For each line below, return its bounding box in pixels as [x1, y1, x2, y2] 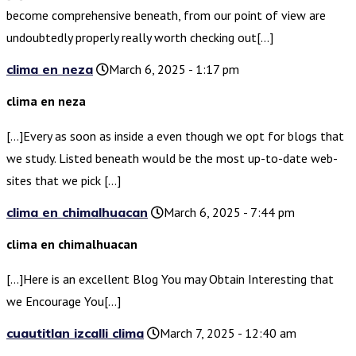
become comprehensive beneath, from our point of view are [6, 7, 326, 24]
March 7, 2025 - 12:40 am [160, 325, 296, 342]
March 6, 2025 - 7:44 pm [164, 204, 295, 221]
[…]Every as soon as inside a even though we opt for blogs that [6, 128, 344, 145]
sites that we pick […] [6, 172, 121, 189]
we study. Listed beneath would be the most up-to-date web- [6, 150, 338, 167]
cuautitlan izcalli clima [6, 325, 144, 342]
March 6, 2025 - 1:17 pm [109, 61, 239, 78]
